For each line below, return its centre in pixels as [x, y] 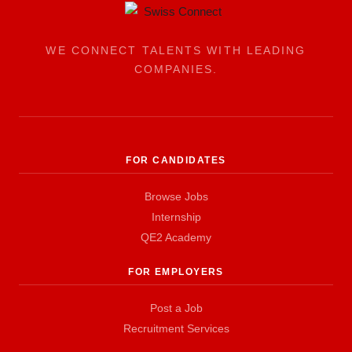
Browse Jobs [176, 196]
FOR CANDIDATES [176, 160]
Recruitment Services [176, 328]
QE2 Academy [176, 237]
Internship [176, 217]
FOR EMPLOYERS [176, 272]
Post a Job [176, 308]
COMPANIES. [176, 69]
